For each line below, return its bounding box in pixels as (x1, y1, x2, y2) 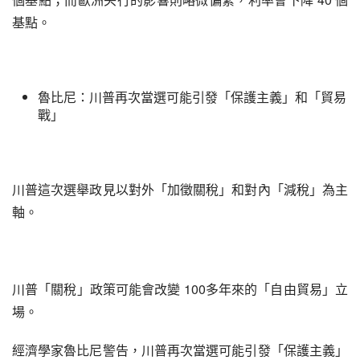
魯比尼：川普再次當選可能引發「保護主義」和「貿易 (38, 88, 346, 106)
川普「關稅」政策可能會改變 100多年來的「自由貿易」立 (12, 280, 348, 298)
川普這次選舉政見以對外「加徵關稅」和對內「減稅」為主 (12, 180, 348, 198)
